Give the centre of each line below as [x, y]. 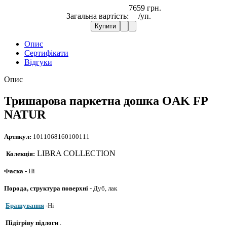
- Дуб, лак [103, 188]
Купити [105, 26]
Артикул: [18, 136]
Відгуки [38, 62]
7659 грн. [145, 8]
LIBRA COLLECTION [75, 153]
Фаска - [15, 171]
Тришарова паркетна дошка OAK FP [106, 101]
